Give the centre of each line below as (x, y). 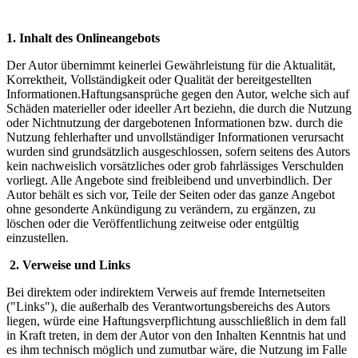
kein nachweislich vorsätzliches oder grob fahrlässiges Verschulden (175, 166)
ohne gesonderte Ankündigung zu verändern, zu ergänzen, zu (161, 209)
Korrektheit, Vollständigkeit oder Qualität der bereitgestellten (159, 80)
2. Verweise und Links (70, 265)
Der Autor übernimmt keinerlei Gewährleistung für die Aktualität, (171, 66)
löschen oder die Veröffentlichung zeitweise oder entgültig (153, 224)
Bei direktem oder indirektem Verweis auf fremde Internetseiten (166, 292)
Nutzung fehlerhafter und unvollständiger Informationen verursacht (175, 137)
